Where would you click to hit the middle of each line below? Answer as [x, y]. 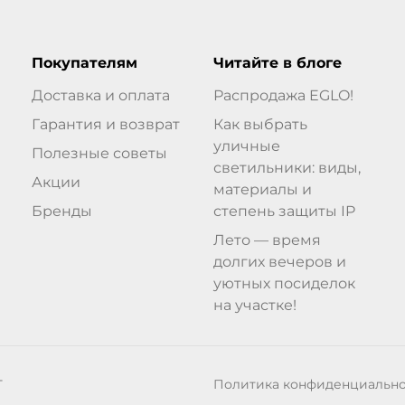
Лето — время [267, 240]
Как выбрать [260, 124]
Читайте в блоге [277, 62]
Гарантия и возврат [105, 124]
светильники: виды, [287, 167]
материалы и [262, 189]
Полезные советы [99, 153]
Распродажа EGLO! [283, 95]
